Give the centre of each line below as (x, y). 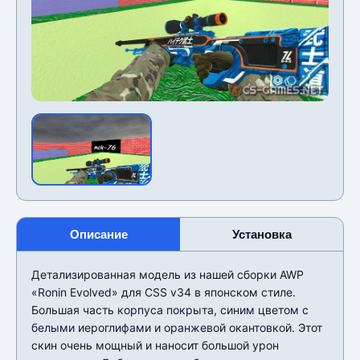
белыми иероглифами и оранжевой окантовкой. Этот (177, 327)
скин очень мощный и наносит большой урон (155, 345)
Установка (262, 234)
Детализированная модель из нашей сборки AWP (168, 274)
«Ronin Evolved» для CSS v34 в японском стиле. (164, 292)
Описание (98, 234)
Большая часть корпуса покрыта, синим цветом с (170, 309)
